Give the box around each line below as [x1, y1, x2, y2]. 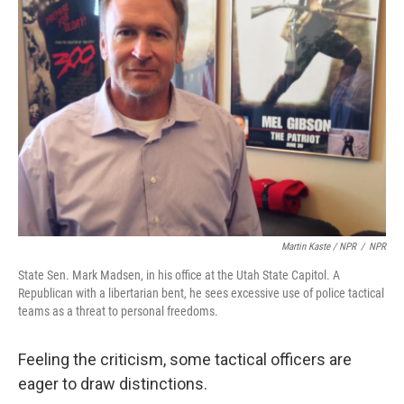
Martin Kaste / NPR [281, 240, 356, 252]
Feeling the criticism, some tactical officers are [18, 349, 352, 369]
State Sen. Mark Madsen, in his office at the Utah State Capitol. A [18, 267, 340, 282]
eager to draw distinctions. [18, 373, 207, 393]
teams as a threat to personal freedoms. [18, 303, 218, 318]
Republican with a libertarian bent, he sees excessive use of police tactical [18, 285, 384, 300]
